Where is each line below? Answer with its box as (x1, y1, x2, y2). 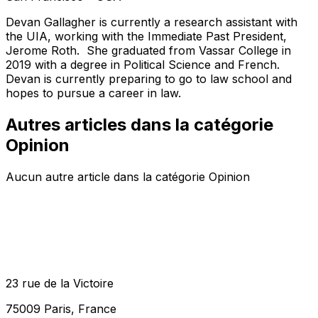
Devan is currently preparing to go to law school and (6, 71, 292, 86)
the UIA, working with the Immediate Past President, (6, 28, 287, 43)
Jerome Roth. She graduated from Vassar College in (6, 43, 291, 57)
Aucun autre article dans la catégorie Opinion (6, 169, 250, 184)
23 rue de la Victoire (6, 275, 114, 290)
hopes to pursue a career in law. (6, 85, 181, 100)
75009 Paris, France (6, 301, 116, 316)
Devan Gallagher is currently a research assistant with (6, 14, 297, 29)
